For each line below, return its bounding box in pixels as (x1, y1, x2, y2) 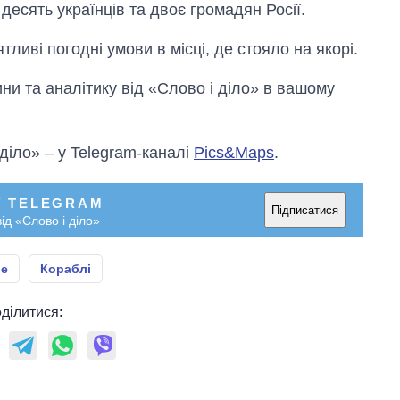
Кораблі (40, 262, 91, 277)
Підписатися (271, 203, 338, 217)
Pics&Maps (194, 144, 274, 162)
